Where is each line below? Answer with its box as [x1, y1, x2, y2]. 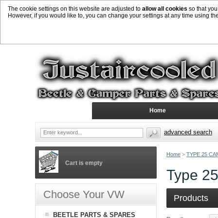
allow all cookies [142, 5, 187, 12]
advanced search [164, 128, 212, 136]
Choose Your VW [43, 188, 125, 200]
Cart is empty [65, 160, 103, 166]
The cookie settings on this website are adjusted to [8, 5, 142, 12]
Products [174, 193, 208, 203]
